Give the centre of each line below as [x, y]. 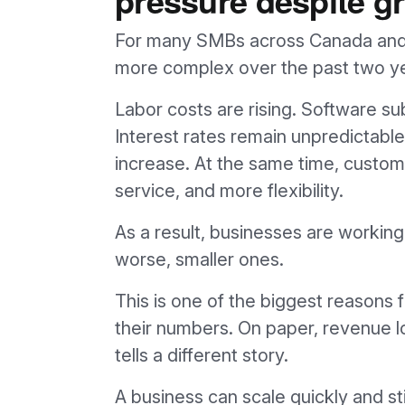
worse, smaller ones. [199, 259]
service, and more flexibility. [229, 190]
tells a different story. [202, 355]
